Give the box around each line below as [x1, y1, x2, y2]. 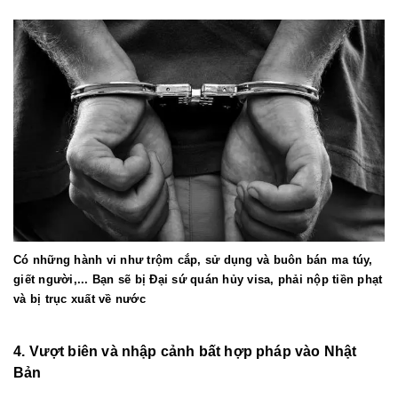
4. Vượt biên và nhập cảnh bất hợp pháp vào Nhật [13, 344, 357, 360]
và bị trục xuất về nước [13, 292, 146, 306]
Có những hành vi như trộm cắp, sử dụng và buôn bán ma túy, [13, 253, 373, 267]
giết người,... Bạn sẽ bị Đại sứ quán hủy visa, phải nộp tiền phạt [13, 273, 383, 287]
